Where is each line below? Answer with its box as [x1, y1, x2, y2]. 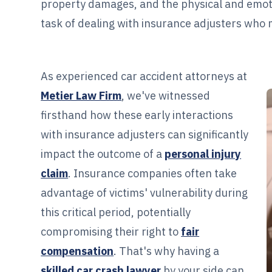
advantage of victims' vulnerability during [41, 185, 248, 200]
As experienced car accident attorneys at [41, 69, 248, 83]
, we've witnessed [121, 88, 211, 103]
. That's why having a [114, 243, 220, 258]
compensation [41, 243, 114, 258]
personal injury [165, 146, 242, 161]
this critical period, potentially [41, 205, 191, 219]
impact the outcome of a [41, 146, 165, 161]
